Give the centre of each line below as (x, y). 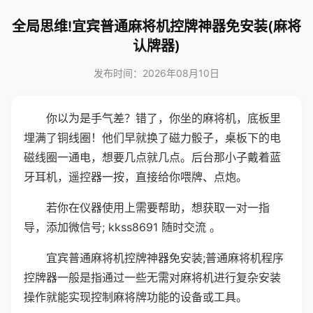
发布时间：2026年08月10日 (156, 73)
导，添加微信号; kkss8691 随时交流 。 (122, 227)
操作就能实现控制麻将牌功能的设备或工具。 (136, 297)
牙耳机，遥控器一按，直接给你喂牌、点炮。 (136, 177)
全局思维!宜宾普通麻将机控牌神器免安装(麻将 (156, 27)
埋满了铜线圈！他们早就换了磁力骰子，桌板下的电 (152, 138)
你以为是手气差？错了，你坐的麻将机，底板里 (163, 118)
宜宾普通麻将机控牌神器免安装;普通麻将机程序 (165, 258)
